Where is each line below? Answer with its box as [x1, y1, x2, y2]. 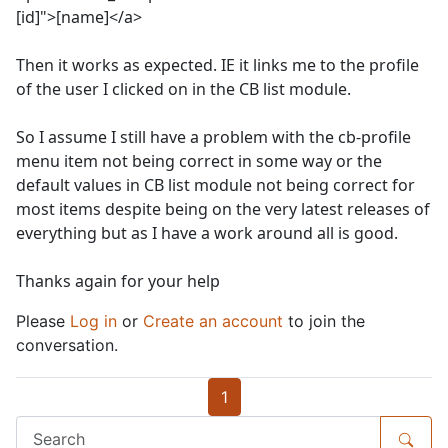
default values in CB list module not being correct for [16, 174, 415, 197]
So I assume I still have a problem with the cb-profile [16, 126, 411, 149]
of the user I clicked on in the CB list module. [16, 78, 351, 101]
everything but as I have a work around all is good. [16, 222, 398, 245]
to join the [283, 311, 365, 332]
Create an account [143, 311, 283, 332]
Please [16, 311, 70, 332]
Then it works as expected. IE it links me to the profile [16, 54, 419, 77]
